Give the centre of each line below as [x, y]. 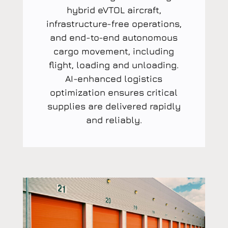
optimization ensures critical [114, 92]
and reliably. [114, 120]
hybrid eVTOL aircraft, [114, 10]
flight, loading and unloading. [114, 65]
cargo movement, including [114, 51]
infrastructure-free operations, [114, 23]
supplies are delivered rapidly [114, 106]
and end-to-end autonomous [114, 37]
